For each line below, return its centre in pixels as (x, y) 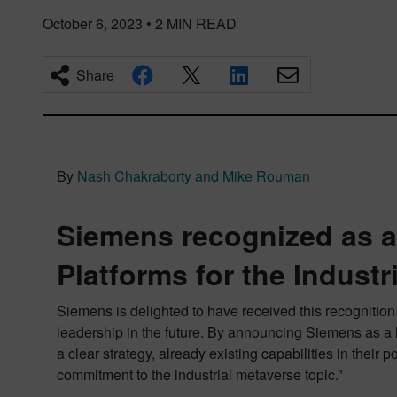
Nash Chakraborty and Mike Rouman (194, 176)
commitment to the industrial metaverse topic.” (199, 374)
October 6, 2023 (93, 23)
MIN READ (202, 23)
